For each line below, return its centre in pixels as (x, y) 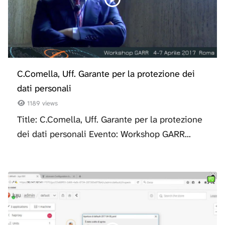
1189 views (42, 103)
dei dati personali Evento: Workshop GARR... (104, 134)
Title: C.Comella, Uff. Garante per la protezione (110, 119)
